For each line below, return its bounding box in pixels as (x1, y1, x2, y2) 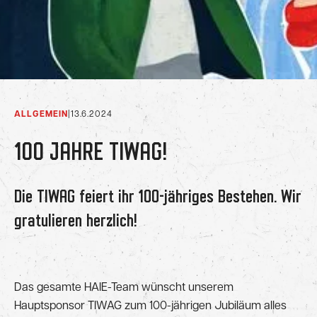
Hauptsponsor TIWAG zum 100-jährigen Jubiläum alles (14, 300, 287, 312)
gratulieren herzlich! (14, 212, 137, 230)
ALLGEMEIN (14, 110, 68, 119)
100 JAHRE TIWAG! (14, 141, 167, 165)
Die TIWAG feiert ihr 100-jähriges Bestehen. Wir (14, 188, 301, 206)
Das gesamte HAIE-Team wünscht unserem (14, 282, 234, 294)
